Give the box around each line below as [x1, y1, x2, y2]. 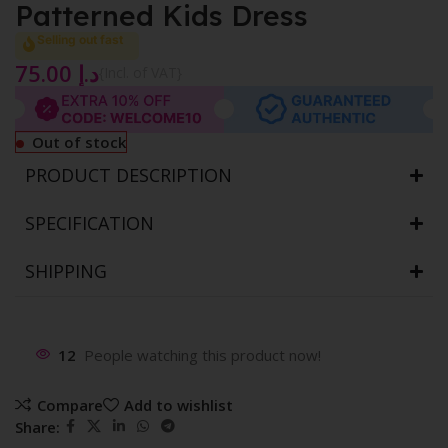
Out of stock [32, 132, 126, 153]
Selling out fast [37, 31, 123, 47]
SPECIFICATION [25, 211, 154, 236]
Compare [36, 394, 103, 415]
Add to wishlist [123, 394, 233, 415]
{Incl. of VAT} [99, 62, 182, 82]
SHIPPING [25, 259, 107, 284]
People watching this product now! [84, 345, 321, 366]
